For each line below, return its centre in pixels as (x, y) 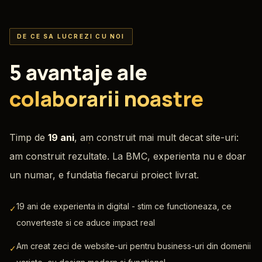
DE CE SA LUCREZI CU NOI (71, 37)
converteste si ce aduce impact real (86, 223)
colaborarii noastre (106, 99)
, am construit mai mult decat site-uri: (156, 138)
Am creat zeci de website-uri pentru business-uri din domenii (134, 246)
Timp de (29, 138)
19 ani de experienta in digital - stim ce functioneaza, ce (124, 206)
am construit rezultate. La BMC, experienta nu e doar (128, 156)
